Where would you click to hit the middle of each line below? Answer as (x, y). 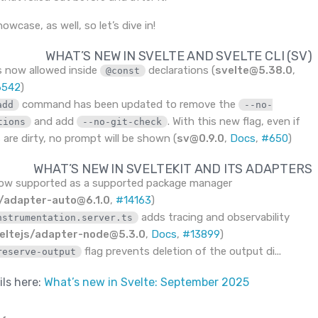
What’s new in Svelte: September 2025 (146, 283)
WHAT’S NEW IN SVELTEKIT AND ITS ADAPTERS (173, 169)
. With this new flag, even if (234, 122)
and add (54, 122)
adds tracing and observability (214, 218)
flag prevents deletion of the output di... (182, 252)
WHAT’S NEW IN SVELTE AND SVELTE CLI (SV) (179, 56)
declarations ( (181, 71)
